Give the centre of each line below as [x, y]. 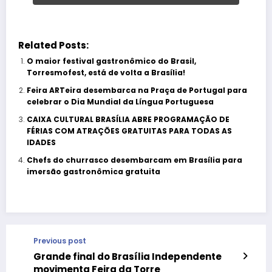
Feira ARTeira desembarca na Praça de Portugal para [137, 90]
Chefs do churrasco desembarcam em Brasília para [134, 160]
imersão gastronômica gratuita [93, 172]
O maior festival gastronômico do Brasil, [111, 61]
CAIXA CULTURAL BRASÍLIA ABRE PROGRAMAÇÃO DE [128, 120]
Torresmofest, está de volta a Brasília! [106, 73]
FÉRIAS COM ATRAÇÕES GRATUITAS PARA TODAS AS [129, 131]
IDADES [41, 143]
